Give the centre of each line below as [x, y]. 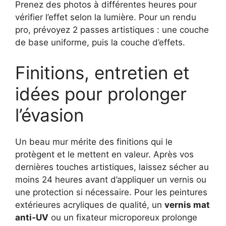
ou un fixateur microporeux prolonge [123, 217]
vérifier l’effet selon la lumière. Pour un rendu [106, 17]
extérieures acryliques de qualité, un [90, 205]
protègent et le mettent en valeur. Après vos [104, 154]
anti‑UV [32, 217]
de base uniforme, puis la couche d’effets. [100, 43]
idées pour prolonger [101, 94]
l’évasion [49, 115]
